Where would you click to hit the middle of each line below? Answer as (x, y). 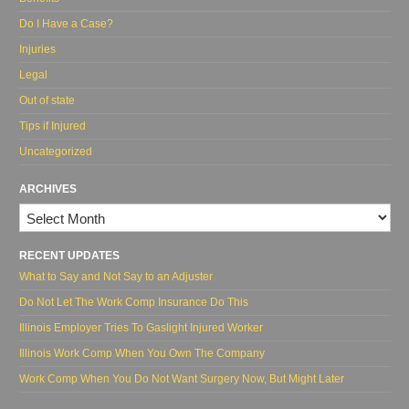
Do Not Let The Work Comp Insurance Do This (134, 303)
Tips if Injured (52, 126)
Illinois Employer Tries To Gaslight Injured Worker (141, 328)
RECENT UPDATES (69, 256)
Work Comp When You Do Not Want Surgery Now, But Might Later (182, 379)
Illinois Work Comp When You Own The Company (142, 354)
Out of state (47, 101)
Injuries (37, 50)
